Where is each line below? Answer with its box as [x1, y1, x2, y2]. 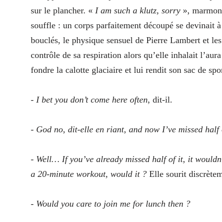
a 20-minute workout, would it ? [31, 169, 147, 179]
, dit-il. [148, 95, 172, 105]
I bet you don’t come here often [36, 95, 148, 105]
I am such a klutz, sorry [95, 5, 180, 16]
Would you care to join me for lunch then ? [36, 199, 190, 209]
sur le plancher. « [31, 5, 95, 16]
